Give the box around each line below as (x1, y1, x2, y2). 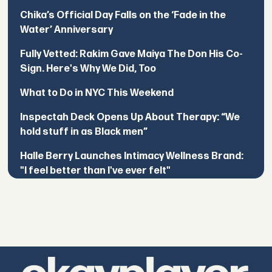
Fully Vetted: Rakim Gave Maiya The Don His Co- (20, 49, 243, 61)
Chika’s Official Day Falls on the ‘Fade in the (20, 10, 226, 22)
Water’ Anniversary (20, 24, 114, 36)
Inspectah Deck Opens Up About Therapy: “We (20, 112, 240, 124)
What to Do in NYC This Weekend (20, 87, 174, 100)
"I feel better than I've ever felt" (20, 165, 171, 177)
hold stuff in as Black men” (20, 126, 148, 138)
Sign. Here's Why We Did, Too (20, 63, 157, 75)
